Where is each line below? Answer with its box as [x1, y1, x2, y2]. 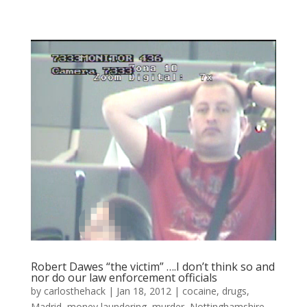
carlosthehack [43, 284, 106, 298]
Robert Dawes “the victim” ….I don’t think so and [30, 259, 275, 275]
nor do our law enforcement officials [30, 270, 217, 286]
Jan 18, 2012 [116, 284, 171, 298]
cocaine [182, 284, 217, 298]
